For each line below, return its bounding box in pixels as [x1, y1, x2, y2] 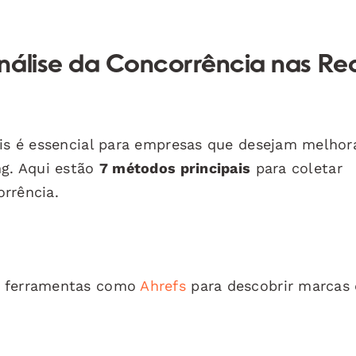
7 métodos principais [99, 159, 251, 176]
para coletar [250, 159, 342, 176]
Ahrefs [140, 277, 187, 294]
